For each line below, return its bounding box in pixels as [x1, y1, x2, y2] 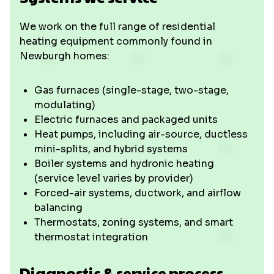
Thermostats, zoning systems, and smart [34, 216, 233, 229]
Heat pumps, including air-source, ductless [34, 128, 248, 141]
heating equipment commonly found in [20, 35, 212, 48]
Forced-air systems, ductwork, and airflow [34, 187, 241, 199]
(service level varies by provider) [34, 172, 193, 185]
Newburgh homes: [20, 50, 109, 62]
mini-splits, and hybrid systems [34, 143, 188, 155]
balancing [34, 201, 83, 214]
